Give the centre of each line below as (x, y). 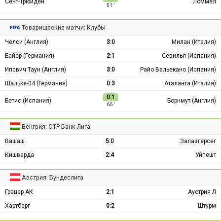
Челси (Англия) (27, 42)
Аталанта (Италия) (190, 83)
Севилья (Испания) (189, 55)
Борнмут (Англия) (192, 100)
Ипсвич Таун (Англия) (36, 69)
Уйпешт (206, 155)
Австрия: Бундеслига (53, 177)
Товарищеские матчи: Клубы (64, 27)
